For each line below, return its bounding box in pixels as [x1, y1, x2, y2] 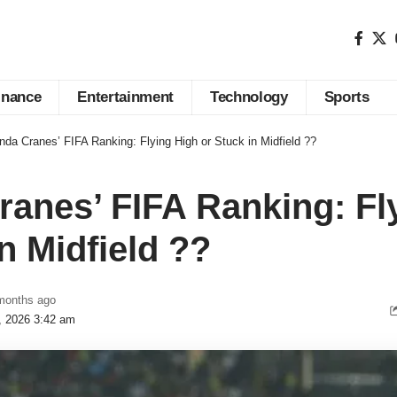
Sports [323, 89, 370, 106]
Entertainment [77, 89, 175, 106]
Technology [210, 89, 288, 106]
